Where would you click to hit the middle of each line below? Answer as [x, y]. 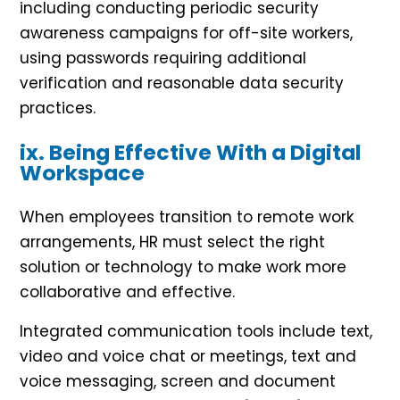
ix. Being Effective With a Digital [191, 153]
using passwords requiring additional [163, 58]
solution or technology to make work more [183, 267]
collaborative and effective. [127, 292]
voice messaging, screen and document [178, 382]
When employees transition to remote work [187, 217]
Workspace [82, 173]
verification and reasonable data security [182, 83]
